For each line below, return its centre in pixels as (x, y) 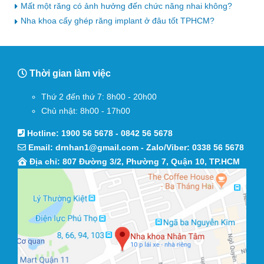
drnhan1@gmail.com (97, 147)
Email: (41, 147)
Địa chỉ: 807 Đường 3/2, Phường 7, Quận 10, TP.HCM (133, 161)
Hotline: (43, 133)
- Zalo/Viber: (165, 147)
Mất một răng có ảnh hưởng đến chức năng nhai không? (126, 6)
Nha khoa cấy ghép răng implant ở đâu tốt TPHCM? (118, 21)
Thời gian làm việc (69, 73)
